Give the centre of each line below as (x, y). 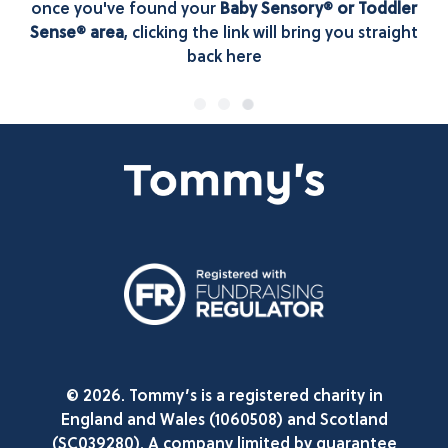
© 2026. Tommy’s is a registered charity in (224, 395)
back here (224, 56)
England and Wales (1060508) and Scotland (224, 419)
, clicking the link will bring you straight (271, 32)
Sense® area (77, 32)
